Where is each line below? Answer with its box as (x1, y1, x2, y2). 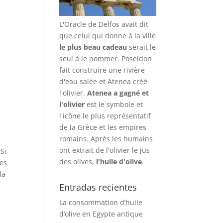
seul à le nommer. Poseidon (59, 54, 152, 64)
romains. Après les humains (59, 134, 153, 144)
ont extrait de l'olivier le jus (59, 145, 150, 155)
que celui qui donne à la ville (59, 31, 156, 41)
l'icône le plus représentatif (59, 111, 151, 121)
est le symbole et (85, 100, 143, 110)
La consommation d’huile (59, 197, 143, 207)
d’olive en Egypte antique (59, 209, 143, 219)
